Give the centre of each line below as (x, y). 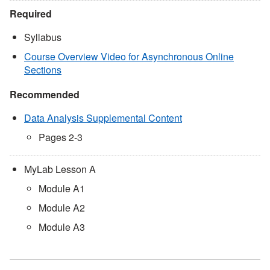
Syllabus (43, 37)
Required (31, 13)
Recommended (45, 94)
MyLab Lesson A (60, 169)
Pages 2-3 (61, 137)
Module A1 (62, 188)
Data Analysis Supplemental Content (103, 118)
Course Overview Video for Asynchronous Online (129, 56)
